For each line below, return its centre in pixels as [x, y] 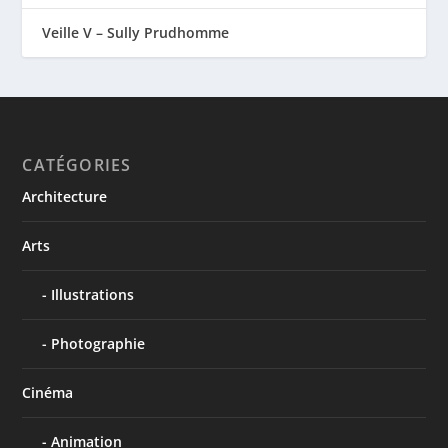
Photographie [98, 343]
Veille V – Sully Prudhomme [136, 32]
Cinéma [48, 392]
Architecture [65, 196]
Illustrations [93, 294]
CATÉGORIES [77, 164]
